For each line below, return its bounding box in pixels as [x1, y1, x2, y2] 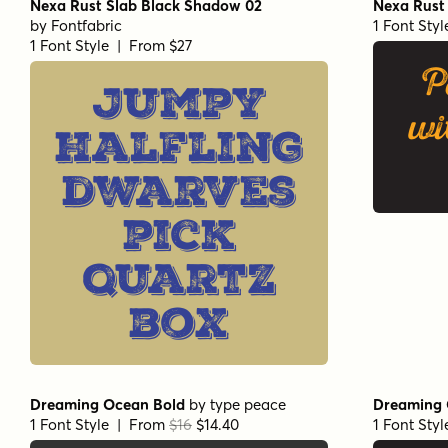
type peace [210, 394, 286, 414]
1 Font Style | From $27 [30, 35, 192, 55]
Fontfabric [51, 15, 122, 35]
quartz [82, 254, 276, 303]
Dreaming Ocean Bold [30, 394, 185, 414]
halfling [55, 122, 303, 171]
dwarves [62, 166, 296, 215]
